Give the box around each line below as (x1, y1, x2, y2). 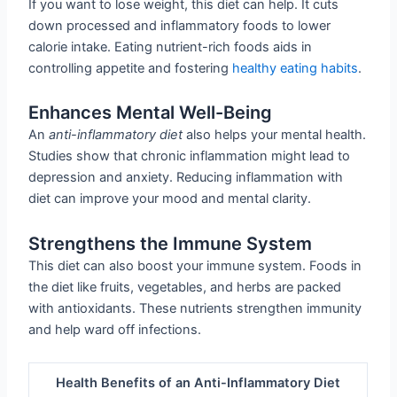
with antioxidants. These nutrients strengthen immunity (28, 300, 362, 316)
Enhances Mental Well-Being (28, 102, 273, 124)
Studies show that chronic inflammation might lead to (28, 148, 351, 165)
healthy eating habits (232, 59, 359, 76)
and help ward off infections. (28, 321, 202, 338)
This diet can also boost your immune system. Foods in (28, 257, 362, 274)
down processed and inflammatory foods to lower (28, 17, 331, 34)
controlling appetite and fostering (28, 59, 233, 76)
